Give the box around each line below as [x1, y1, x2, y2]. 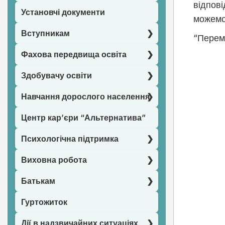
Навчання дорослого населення [21, 91, 150, 101]
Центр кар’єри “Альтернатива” [21, 113, 146, 123]
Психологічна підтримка [21, 134, 119, 144]
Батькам [21, 176, 55, 186]
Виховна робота [21, 155, 87, 165]
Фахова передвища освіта [21, 49, 127, 59]
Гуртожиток [21, 197, 67, 207]
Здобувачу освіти [21, 70, 92, 80]
